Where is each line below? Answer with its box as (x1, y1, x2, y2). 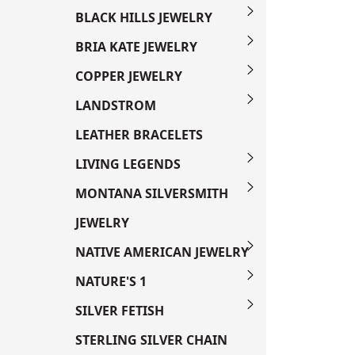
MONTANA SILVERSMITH (75, 185, 228, 202)
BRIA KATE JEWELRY (75, 38, 197, 55)
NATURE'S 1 (75, 273, 147, 290)
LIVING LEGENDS (75, 155, 181, 173)
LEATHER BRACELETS (75, 126, 203, 143)
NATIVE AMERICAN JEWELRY (75, 243, 249, 261)
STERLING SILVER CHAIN (75, 331, 227, 349)
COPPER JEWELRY (75, 67, 182, 85)
